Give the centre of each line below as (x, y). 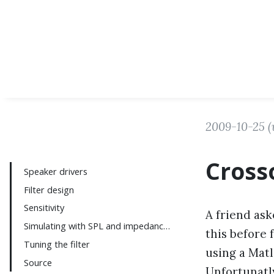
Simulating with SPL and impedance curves (167, 226)
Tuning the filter (57, 244)
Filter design (49, 189)
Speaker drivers (56, 171)
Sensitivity (44, 208)
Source (38, 262)
